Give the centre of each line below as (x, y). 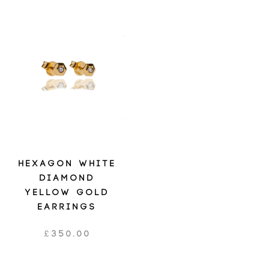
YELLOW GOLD (67, 193)
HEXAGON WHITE (67, 164)
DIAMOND (67, 178)
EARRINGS (67, 207)
